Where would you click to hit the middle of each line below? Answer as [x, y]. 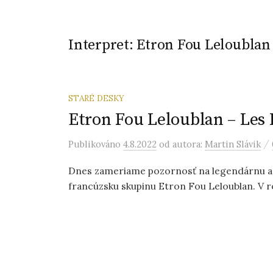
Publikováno [96, 144]
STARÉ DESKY [96, 98]
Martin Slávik [233, 144]
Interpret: [103, 45]
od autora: [182, 144]
